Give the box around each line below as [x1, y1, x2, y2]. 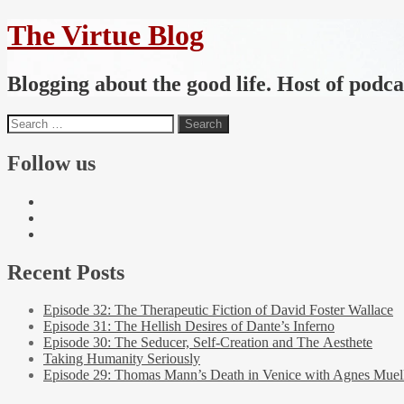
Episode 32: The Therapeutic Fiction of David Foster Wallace [43, 302, 393, 318]
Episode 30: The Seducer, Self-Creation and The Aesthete [43, 335, 372, 351]
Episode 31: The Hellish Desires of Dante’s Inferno [43, 318, 335, 335]
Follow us [7, 151, 96, 175]
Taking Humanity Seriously [43, 351, 200, 367]
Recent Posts [7, 260, 124, 284]
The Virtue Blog [7, 19, 204, 52]
